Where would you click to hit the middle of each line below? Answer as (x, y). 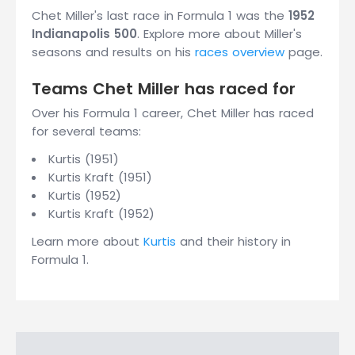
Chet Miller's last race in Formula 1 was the (160, 15)
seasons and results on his (113, 52)
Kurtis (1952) (85, 195)
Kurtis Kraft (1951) (100, 177)
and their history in (233, 241)
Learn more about (88, 241)
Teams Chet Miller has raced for (164, 89)
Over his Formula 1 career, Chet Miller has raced (173, 113)
